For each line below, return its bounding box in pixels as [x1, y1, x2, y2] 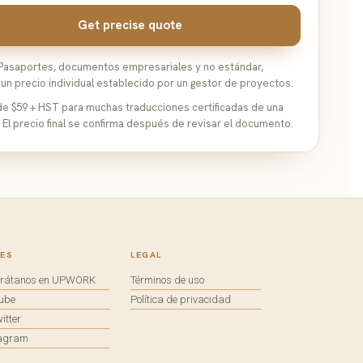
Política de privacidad [130, 293, 232, 305]
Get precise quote [78, 16, 183, 33]
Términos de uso [130, 273, 205, 286]
